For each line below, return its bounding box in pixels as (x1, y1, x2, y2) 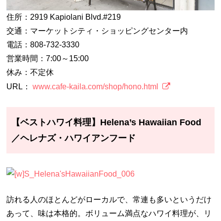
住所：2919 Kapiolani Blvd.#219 (6, 12, 121, 21)
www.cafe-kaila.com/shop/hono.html (33, 82, 159, 91)
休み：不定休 (6, 68, 54, 76)
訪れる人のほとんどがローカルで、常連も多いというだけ (6, 195, 212, 204)
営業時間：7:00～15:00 (6, 54, 89, 63)
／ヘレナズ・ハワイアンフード (11, 133, 136, 144)
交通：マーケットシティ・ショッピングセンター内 (6, 26, 188, 35)
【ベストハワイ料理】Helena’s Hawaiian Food (11, 117, 202, 128)
